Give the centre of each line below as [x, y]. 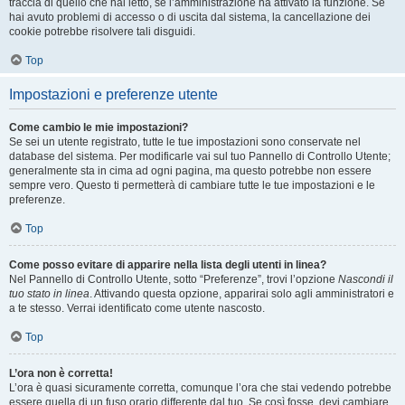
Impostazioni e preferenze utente [113, 94]
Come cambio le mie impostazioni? [99, 127]
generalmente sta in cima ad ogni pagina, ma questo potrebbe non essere [190, 171]
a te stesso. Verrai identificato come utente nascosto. [137, 308]
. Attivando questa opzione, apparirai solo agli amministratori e [242, 294]
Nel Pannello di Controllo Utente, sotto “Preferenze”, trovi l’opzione [174, 279]
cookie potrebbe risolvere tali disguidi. [102, 32]
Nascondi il [366, 279]
